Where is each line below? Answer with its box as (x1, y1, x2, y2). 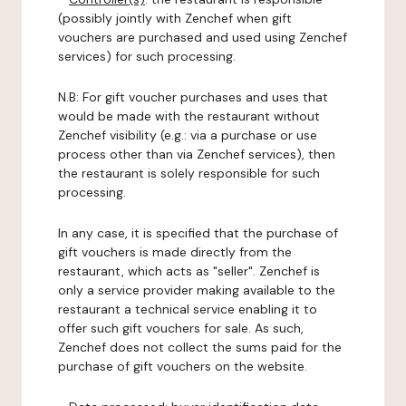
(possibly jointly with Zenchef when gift (58, 10, 292, 26)
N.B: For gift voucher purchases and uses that (58, 89, 328, 105)
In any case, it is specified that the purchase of (58, 225, 338, 241)
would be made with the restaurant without (58, 108, 320, 124)
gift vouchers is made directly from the (58, 244, 292, 260)
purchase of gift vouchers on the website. (58, 358, 307, 374)
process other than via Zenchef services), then (58, 146, 335, 162)
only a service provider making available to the (58, 282, 335, 298)
